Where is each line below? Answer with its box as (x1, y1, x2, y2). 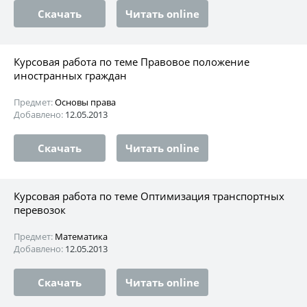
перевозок (14, 202, 66, 217)
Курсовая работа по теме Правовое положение (14, 54, 249, 69)
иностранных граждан (14, 68, 127, 82)
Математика (55, 230, 108, 243)
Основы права (55, 95, 116, 108)
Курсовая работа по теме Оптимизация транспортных (14, 188, 284, 203)
